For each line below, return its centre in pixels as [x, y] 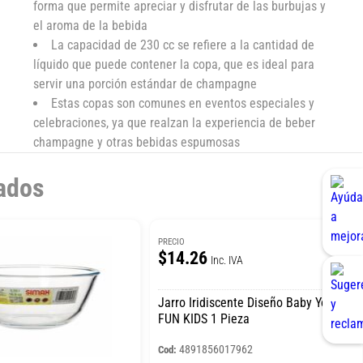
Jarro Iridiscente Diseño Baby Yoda [249, 302]
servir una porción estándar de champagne [145, 83]
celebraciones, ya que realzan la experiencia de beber [175, 122]
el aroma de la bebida [91, 25]
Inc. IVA [226, 260]
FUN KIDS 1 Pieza [203, 318]
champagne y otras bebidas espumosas [137, 142]
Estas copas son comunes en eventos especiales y [183, 103]
